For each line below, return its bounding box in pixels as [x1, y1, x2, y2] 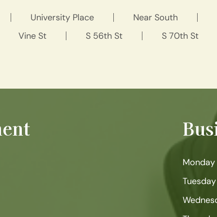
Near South [133, 12, 178, 23]
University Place [31, 12, 94, 23]
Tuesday [182, 175, 216, 187]
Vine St [18, 30, 46, 42]
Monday [182, 156, 215, 168]
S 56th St [86, 30, 123, 42]
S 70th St [162, 30, 199, 42]
